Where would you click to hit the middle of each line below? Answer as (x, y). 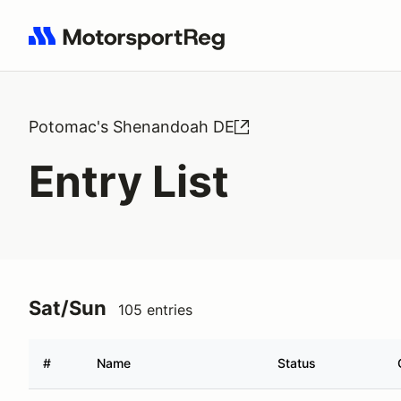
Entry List (129, 181)
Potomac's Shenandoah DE (132, 127)
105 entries (155, 310)
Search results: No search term (132, 46)
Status (297, 363)
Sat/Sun (68, 308)
